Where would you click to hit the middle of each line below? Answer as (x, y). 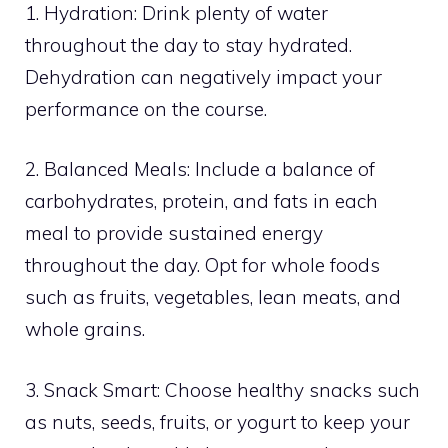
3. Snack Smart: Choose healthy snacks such (222, 389)
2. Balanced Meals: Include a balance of (200, 169)
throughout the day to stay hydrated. (188, 44)
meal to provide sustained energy (174, 233)
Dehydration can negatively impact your (203, 76)
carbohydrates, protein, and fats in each (201, 201)
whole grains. (85, 329)
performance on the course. (146, 108)
